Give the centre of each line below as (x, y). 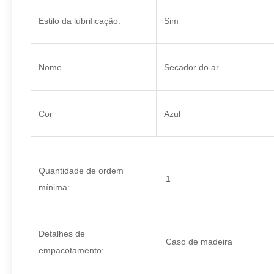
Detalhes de (62, 234)
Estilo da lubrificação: (80, 21)
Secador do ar (191, 67)
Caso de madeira (199, 242)
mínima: (54, 187)
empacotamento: (71, 250)
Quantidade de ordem (81, 171)
